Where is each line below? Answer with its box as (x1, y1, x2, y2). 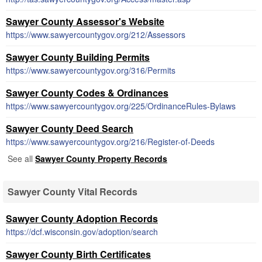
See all (8, 153, 35, 164)
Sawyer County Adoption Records (6, 212, 158, 225)
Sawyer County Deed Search (6, 122, 133, 135)
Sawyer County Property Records (35, 153, 167, 164)
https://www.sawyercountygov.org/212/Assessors (6, 29, 185, 40)
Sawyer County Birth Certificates (6, 247, 151, 261)
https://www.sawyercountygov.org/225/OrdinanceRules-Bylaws (6, 100, 236, 112)
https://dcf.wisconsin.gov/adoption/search (6, 226, 158, 237)
